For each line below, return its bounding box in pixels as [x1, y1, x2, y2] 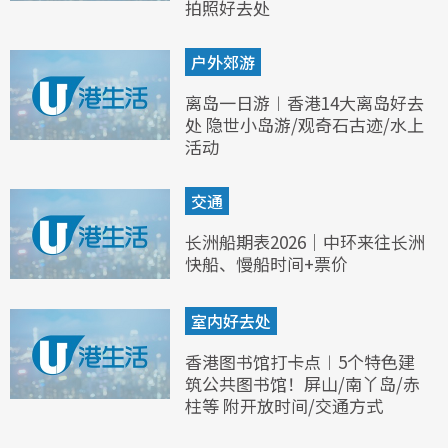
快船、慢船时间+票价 [185, 251, 348, 277]
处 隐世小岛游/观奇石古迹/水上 [185, 112, 424, 138]
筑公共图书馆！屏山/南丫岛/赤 [185, 371, 420, 397]
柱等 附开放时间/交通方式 [185, 393, 383, 419]
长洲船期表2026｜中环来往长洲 [185, 229, 425, 255]
